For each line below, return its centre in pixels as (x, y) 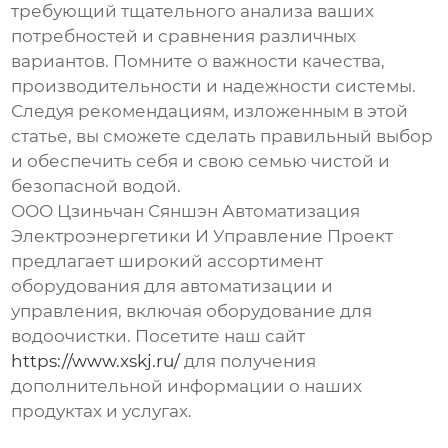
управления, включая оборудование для (192, 311)
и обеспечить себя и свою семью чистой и (201, 161)
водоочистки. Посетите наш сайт (158, 336)
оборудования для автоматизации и (172, 286)
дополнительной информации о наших (187, 386)
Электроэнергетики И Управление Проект (202, 236)
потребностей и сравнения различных (184, 36)
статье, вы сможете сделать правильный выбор (222, 136)
